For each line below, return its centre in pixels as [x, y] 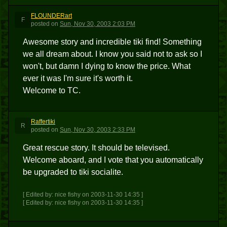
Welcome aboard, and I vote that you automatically [113, 160]
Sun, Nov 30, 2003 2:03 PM [98, 24]
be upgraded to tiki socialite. [73, 172]
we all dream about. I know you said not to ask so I [112, 54]
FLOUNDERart [51, 16]
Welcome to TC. [52, 90]
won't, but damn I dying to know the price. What [107, 66]
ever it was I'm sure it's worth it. [78, 78]
